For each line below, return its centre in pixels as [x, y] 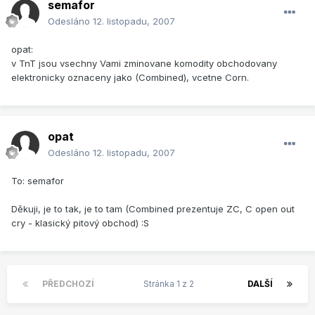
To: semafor [38, 181]
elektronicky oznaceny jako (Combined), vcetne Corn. [130, 78]
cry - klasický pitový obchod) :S [80, 223]
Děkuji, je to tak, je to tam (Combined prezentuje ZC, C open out [153, 209]
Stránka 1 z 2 [171, 284]
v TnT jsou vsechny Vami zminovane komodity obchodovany [144, 64]
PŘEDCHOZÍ [68, 284]
